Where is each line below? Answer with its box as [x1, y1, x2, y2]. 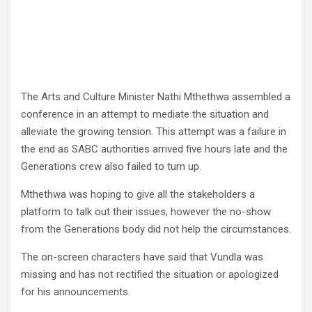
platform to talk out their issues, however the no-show [21, 205, 271, 218]
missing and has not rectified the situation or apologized [21, 268, 279, 281]
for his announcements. [21, 286, 130, 298]
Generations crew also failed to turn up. [21, 160, 201, 173]
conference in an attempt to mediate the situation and [21, 108, 269, 120]
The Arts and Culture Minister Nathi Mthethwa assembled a [21, 91, 290, 103]
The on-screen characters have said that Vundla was [21, 251, 263, 263]
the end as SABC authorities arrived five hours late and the [21, 143, 288, 155]
